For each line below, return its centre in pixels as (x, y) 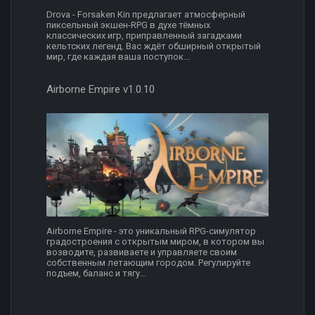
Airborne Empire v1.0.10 (101, 89)
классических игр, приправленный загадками (144, 35)
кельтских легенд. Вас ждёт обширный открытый (154, 46)
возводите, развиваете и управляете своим (142, 252)
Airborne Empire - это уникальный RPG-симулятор (151, 231)
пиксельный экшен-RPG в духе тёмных (128, 25)
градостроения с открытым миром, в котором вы (155, 242)
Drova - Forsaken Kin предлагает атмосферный (146, 14)
